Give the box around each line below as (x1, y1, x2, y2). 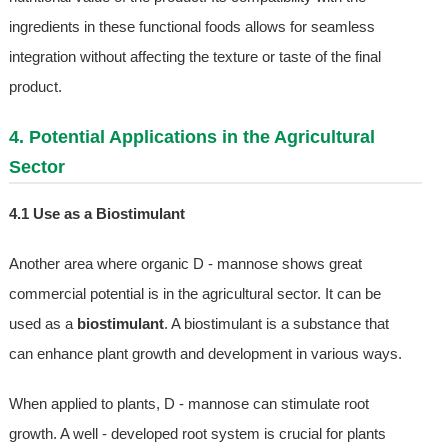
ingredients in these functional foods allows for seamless (8, 18, 375, 36)
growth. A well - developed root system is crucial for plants (8, 425, 386, 443)
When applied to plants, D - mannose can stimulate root (8, 395, 369, 413)
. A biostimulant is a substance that (163, 315, 389, 333)
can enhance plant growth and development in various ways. (8, 345, 402, 363)
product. (8, 78, 62, 96)
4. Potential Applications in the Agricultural (8, 127, 375, 148)
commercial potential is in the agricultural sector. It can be (8, 285, 381, 303)
